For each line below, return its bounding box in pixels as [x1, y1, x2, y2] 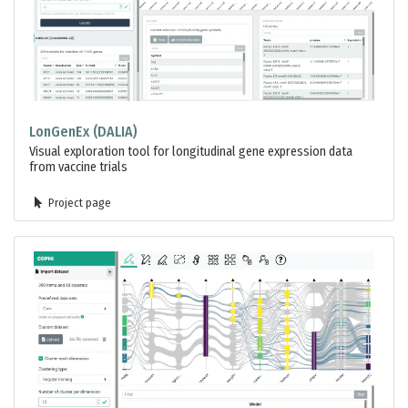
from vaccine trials [29, 159, 127, 176]
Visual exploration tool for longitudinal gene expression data [29, 144, 352, 160]
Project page [46, 196, 112, 210]
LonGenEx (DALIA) [29, 123, 138, 141]
